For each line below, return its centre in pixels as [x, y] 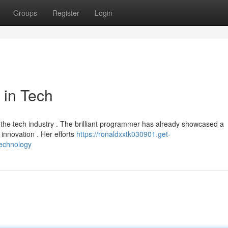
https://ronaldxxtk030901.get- [123, 134]
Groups [25, 13]
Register [66, 13]
